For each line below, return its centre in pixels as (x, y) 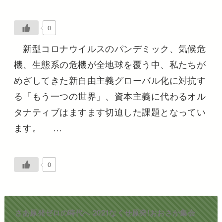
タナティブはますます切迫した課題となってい (110, 111)
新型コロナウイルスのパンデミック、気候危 (110, 48)
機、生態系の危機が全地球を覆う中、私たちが (110, 64)
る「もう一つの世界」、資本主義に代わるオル (110, 95)
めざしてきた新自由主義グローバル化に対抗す (110, 80)
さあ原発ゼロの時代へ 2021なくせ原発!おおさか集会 (105, 213)
